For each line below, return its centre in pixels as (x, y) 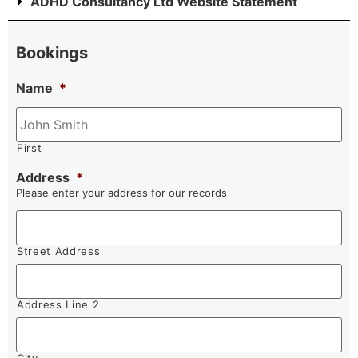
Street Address (59, 251)
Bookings (52, 53)
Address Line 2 (58, 304)
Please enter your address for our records (121, 193)
